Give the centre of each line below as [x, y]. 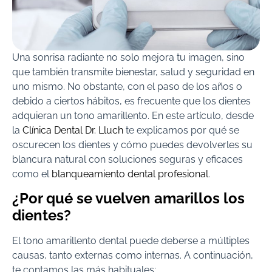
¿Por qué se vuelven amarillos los [128, 199]
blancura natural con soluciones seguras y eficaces [127, 159]
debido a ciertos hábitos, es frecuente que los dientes [131, 101]
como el [32, 174]
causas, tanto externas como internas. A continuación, [133, 256]
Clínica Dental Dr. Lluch [73, 130]
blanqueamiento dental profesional [130, 174]
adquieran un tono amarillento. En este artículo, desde [133, 116]
